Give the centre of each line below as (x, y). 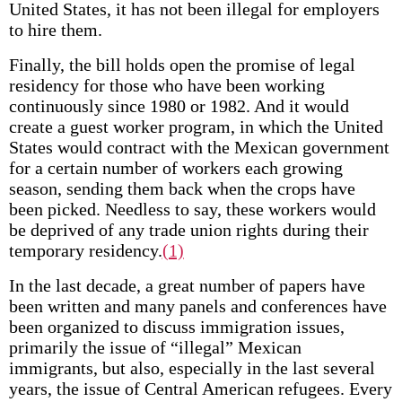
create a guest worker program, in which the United (196, 127)
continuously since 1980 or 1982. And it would (179, 106)
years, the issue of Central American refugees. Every (200, 389)
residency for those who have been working (166, 85)
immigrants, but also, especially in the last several (192, 368)
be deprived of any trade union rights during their (188, 230)
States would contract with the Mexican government (199, 147)
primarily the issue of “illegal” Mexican (155, 347)
